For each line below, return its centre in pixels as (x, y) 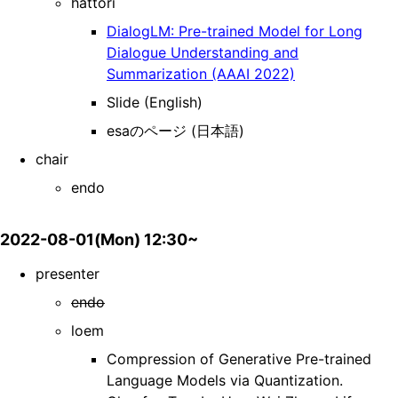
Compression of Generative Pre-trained (239, 359)
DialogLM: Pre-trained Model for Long (235, 32)
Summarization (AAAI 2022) (201, 74)
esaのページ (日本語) (175, 131)
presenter (68, 274)
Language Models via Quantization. (225, 381)
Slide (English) (155, 103)
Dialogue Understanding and (203, 53)
